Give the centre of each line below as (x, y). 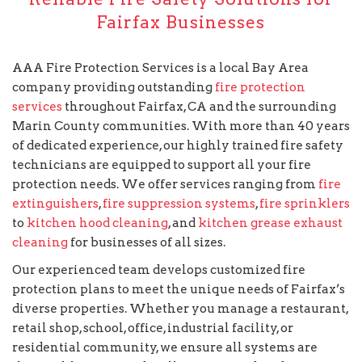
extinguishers (55, 203)
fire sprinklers (305, 203)
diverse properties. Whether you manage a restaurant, (180, 309)
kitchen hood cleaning (97, 223)
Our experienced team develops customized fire (159, 270)
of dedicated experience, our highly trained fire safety (178, 145)
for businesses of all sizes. (147, 242)
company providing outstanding (114, 87)
